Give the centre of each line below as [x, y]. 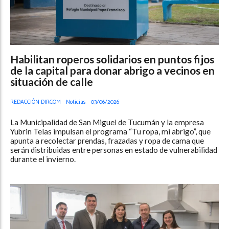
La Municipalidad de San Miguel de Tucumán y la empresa [107, 122]
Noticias [76, 102]
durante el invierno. [43, 159]
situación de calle [52, 81]
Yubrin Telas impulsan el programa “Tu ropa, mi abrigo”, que [110, 131]
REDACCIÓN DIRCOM [36, 102]
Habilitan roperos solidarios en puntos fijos [112, 59]
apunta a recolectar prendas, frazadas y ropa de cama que [107, 140]
